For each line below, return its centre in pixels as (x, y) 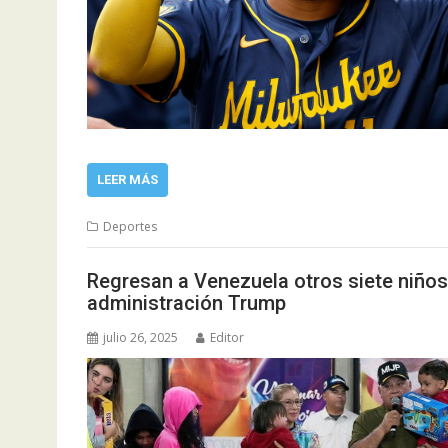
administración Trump (186, 303)
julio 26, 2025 (140, 337)
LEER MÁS (127, 179)
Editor (227, 337)
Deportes (130, 226)
